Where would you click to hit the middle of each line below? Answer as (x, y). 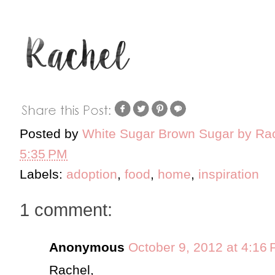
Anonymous (87, 247)
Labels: (43, 174)
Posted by (51, 133)
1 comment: (66, 210)
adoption (92, 174)
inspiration (229, 174)
